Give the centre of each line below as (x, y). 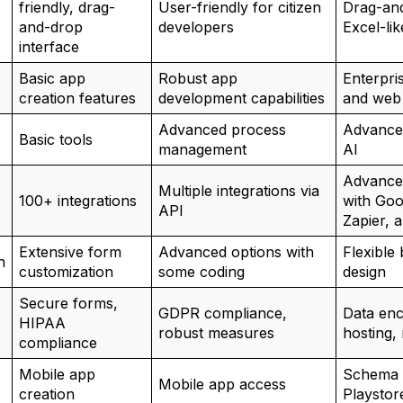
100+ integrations (77, 201)
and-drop (50, 27)
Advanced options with (236, 252)
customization (66, 272)
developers (196, 27)
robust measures (216, 333)
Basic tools (55, 139)
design (364, 272)
